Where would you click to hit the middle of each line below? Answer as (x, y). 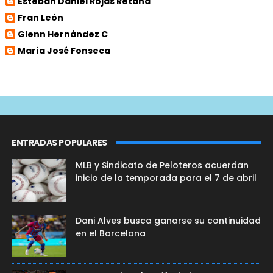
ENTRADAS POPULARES (59, 143)
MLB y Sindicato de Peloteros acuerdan (162, 165)
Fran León (40, 17)
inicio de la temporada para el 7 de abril (166, 178)
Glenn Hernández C (62, 34)
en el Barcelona (110, 233)
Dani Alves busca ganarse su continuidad (168, 221)
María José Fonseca (64, 50)
